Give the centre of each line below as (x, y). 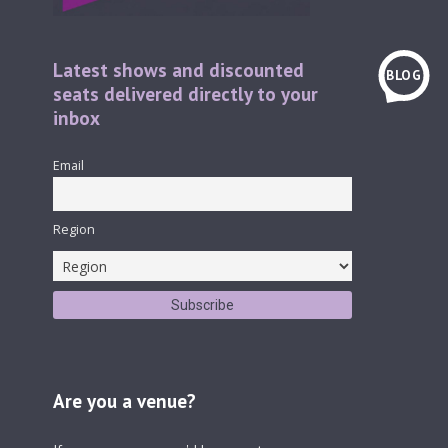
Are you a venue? (124, 401)
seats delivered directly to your (185, 94)
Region (73, 230)
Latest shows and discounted (178, 70)
